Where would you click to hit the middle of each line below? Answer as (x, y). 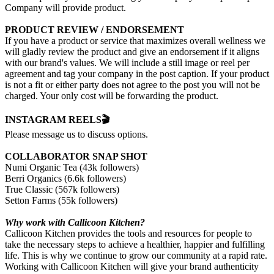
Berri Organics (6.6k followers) (65, 179)
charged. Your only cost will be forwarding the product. (112, 96)
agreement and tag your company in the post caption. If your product (137, 74)
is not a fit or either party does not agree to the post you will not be (132, 85)
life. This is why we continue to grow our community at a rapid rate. (136, 256)
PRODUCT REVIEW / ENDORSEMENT (94, 30)
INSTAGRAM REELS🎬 (57, 120)
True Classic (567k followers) (62, 190)
